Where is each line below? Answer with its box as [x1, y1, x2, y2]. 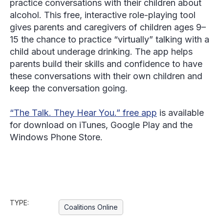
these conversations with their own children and [10, 71, 202, 81]
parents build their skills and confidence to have [10, 59, 202, 69]
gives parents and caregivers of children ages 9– [10, 22, 206, 32]
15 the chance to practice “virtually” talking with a [10, 34, 209, 44]
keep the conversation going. [10, 83, 128, 93]
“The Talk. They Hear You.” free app [10, 108, 157, 118]
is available [157, 108, 204, 118]
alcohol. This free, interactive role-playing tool [10, 10, 196, 20]
